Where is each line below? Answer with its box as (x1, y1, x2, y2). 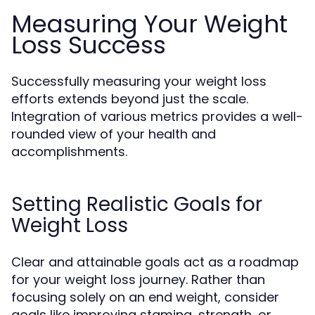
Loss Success (11, 28, 166, 62)
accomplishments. (11, 143, 127, 160)
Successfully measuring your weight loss (11, 72, 266, 90)
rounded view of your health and (11, 125, 216, 143)
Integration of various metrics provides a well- (11, 108, 303, 125)
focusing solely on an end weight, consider (11, 288, 279, 306)
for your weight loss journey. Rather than (11, 271, 265, 288)
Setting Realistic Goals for (11, 191, 262, 218)
